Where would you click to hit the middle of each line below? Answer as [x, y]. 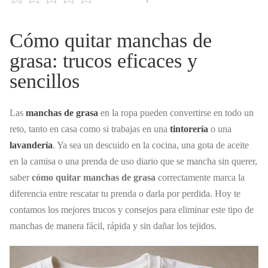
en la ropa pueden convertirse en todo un [176, 113]
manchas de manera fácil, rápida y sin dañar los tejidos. [113, 226]
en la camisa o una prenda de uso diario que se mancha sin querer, [133, 162]
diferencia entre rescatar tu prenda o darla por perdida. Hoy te [125, 194]
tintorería [189, 129]
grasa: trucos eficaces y [103, 60]
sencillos [45, 81]
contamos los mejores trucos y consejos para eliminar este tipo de [132, 210]
